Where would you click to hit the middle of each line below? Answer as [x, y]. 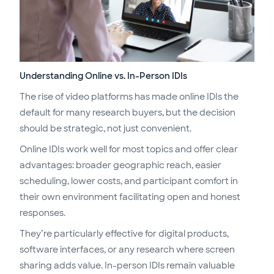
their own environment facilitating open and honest [130, 197]
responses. [43, 213]
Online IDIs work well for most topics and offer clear [129, 150]
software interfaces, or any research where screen [127, 250]
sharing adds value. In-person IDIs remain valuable [127, 266]
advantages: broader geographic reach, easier [120, 165]
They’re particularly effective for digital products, [124, 234]
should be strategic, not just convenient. [106, 129]
